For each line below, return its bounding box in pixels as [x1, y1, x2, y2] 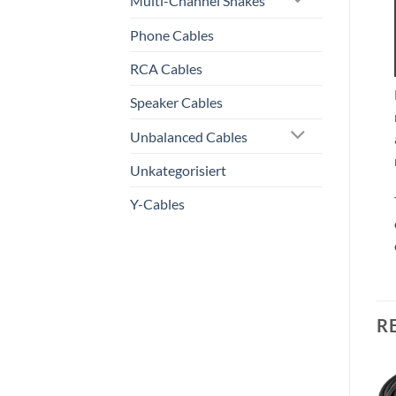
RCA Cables [130, 59, 202, 77]
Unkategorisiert [130, 162, 226, 179]
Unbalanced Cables [130, 127, 247, 145]
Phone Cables [130, 26, 214, 43]
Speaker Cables [130, 93, 223, 110]
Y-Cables [130, 195, 185, 213]
